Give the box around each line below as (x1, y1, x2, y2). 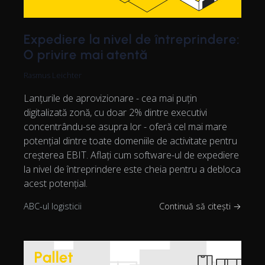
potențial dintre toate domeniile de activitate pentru (24, 134, 237, 148)
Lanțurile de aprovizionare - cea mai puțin (24, 92, 197, 105)
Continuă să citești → (159, 201, 241, 212)
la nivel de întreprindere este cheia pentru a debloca (24, 163, 241, 176)
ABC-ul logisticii (24, 201, 82, 212)
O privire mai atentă (24, 47, 148, 63)
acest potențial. (24, 177, 88, 190)
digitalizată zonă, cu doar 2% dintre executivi (24, 106, 207, 119)
